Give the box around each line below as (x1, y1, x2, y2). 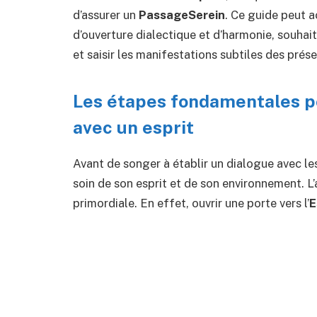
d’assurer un (73, 8, 139, 22)
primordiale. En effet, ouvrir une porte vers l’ (73, 196, 309, 211)
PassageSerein (139, 8, 225, 22)
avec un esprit (73, 116, 194, 138)
